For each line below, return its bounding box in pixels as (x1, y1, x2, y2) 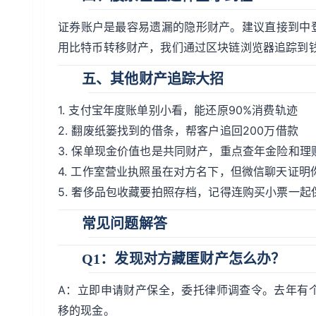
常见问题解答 (82, 215, 167, 231)
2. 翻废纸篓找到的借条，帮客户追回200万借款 (58, 123, 298, 138)
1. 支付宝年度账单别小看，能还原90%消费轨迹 (58, 103, 298, 117)
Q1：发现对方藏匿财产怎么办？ (82, 250, 286, 267)
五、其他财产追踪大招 (82, 71, 224, 87)
